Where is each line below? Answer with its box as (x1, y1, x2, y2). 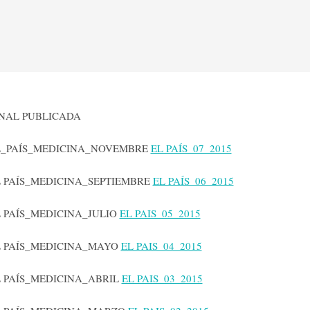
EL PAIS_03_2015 (121, 271, 203, 286)
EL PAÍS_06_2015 (152, 174, 234, 188)
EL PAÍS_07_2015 (150, 141, 232, 156)
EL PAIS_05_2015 (119, 206, 201, 221)
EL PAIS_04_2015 (120, 239, 202, 253)
